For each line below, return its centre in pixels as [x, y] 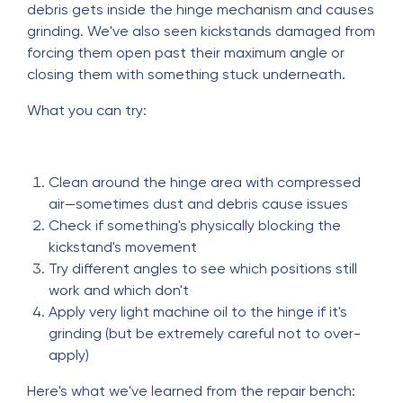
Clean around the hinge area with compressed [205, 182]
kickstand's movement [123, 247]
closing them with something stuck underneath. [186, 74]
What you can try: [87, 110]
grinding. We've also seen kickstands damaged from [201, 31]
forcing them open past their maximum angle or [186, 53]
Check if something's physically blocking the [195, 225]
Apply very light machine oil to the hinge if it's [198, 312]
